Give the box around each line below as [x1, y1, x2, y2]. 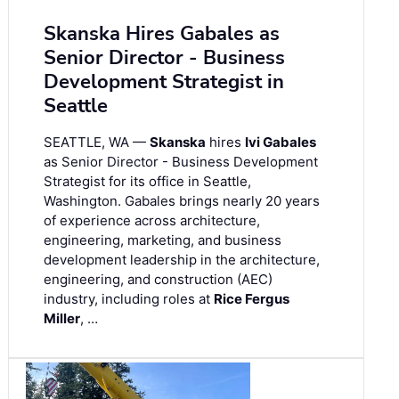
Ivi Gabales [245, 133, 316, 151]
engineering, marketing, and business [44, 231, 281, 248]
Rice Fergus [214, 289, 289, 307]
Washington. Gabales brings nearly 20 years [44, 191, 320, 209]
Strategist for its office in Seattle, [44, 172, 251, 190]
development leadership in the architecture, [44, 250, 320, 268]
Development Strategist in [44, 68, 284, 95]
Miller [44, 309, 80, 327]
